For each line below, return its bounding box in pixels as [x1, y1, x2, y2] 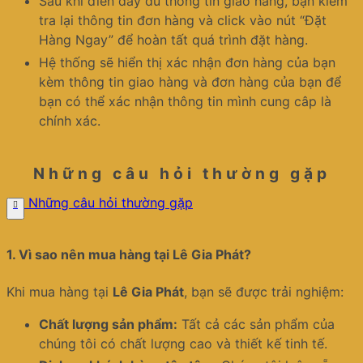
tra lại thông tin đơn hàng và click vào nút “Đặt [39, 12, 327, 29]
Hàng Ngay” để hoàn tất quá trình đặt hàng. [39, 32, 308, 49]
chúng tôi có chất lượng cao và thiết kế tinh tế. [39, 335, 327, 352]
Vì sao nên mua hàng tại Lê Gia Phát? [19, 246, 251, 263]
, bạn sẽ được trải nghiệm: [184, 283, 344, 300]
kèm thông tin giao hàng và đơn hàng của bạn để [39, 73, 341, 90]
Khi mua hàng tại [6, 283, 113, 300]
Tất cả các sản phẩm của [177, 315, 335, 332]
